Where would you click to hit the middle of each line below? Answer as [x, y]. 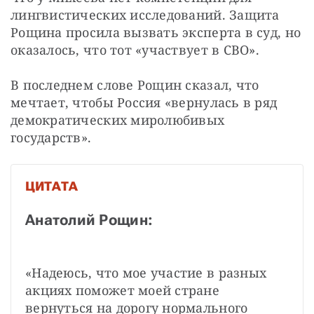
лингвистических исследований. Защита [145, 14]
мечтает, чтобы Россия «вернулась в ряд [144, 102]
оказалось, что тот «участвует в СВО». [135, 49]
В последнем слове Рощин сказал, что [135, 84]
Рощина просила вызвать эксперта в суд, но [156, 32]
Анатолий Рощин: [89, 220]
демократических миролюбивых [118, 120]
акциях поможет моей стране [123, 290]
